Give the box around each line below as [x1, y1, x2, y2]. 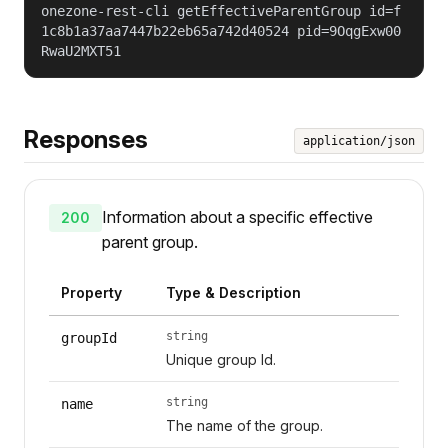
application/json [303, 133, 415, 148]
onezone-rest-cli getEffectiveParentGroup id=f [41, 2, 401, 19]
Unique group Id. [165, 350, 276, 368]
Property [61, 283, 122, 301]
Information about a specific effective [102, 206, 373, 227]
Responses [24, 124, 148, 154]
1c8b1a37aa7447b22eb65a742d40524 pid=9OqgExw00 [41, 22, 401, 39]
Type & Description [165, 283, 301, 301]
